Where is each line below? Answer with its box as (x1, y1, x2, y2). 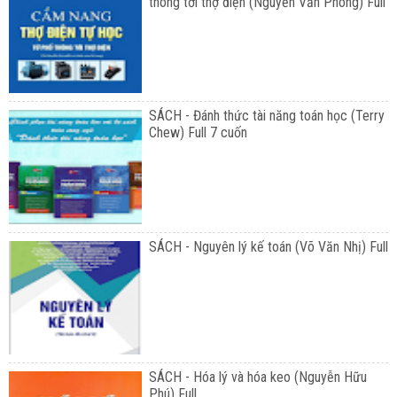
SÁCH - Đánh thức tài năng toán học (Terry (148, 107, 385, 125)
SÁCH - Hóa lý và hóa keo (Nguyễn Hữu (148, 368, 367, 385)
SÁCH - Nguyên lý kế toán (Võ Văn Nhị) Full (148, 237, 388, 255)
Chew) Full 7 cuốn (148, 124, 247, 142)
